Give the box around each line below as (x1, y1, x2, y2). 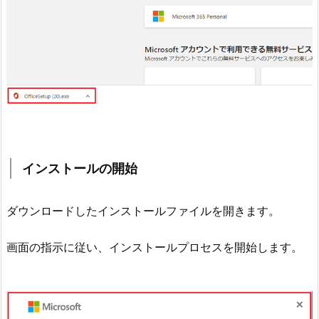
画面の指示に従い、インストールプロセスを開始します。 (6, 240, 303, 255)
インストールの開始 (22, 161, 137, 177)
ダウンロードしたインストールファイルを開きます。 (6, 204, 280, 219)
